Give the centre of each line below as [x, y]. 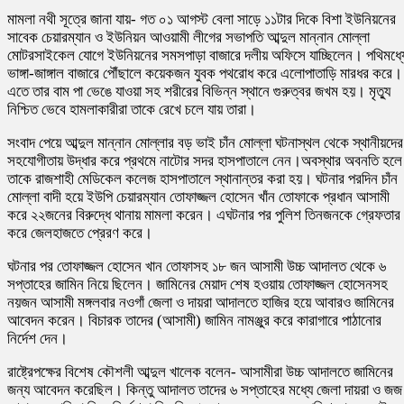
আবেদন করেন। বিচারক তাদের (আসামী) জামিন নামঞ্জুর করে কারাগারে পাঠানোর [194, 320]
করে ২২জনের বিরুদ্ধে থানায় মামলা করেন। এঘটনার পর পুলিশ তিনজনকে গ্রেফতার [204, 215]
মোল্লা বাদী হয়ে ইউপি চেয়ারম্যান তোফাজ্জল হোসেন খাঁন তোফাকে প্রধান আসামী [198, 197]
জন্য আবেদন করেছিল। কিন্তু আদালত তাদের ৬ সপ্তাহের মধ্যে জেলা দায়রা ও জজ [205, 390]
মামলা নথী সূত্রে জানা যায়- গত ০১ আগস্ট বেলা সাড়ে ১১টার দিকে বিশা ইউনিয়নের [202, 19]
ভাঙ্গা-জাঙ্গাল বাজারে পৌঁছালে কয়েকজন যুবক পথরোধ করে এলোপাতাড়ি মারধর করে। [205, 73]
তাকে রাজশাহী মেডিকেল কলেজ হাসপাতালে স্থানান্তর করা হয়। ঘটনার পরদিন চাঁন [202, 179]
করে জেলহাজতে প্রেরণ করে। [80, 233]
